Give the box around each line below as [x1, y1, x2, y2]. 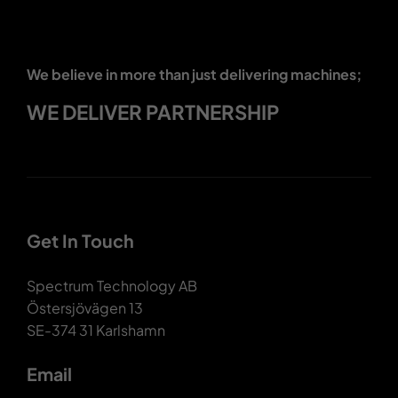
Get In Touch [26, 230, 134, 252]
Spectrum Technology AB [26, 276, 197, 296]
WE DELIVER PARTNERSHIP [26, 99, 279, 125]
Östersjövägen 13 [26, 298, 143, 318]
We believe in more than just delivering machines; [26, 65, 362, 84]
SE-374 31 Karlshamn [26, 321, 165, 340]
